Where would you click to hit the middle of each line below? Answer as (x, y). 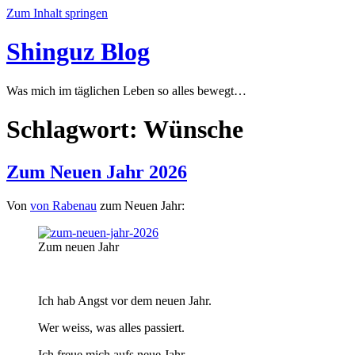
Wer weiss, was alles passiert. (111, 327)
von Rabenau (63, 205)
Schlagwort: (75, 130)
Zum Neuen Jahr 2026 (97, 172)
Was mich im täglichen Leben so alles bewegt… (126, 90)
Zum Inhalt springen (57, 13)
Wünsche (193, 130)
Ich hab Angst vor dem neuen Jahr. (125, 300)
